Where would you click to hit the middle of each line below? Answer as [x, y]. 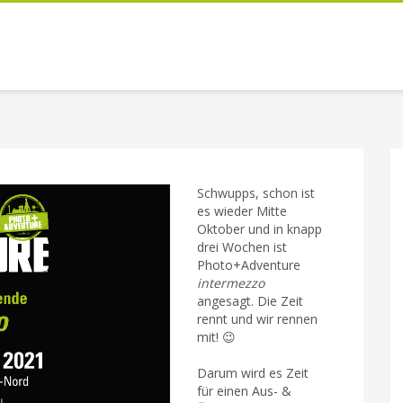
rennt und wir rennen [257, 319]
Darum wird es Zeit [253, 373]
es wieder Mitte [242, 211]
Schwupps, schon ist [256, 193]
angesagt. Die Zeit [250, 301]
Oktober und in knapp [260, 229]
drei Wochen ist [242, 247]
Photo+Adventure [249, 265]
